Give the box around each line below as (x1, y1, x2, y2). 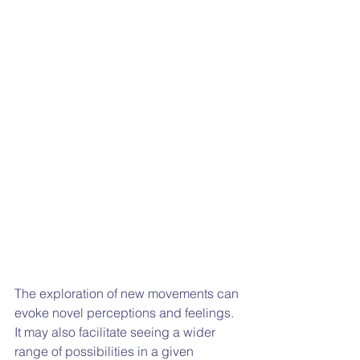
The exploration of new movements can (14, 285, 242, 302)
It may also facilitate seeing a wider (14, 324, 219, 341)
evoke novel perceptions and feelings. (14, 305, 237, 321)
